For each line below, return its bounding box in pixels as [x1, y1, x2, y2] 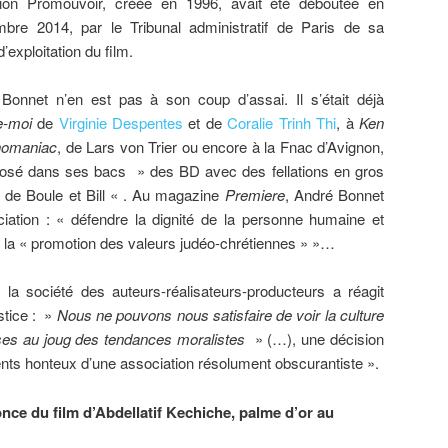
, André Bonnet [284, 183, 384, 205]
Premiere [224, 183, 285, 205]
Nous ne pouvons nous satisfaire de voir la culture [56, 304, 385, 326]
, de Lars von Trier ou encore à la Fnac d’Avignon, [57, 135, 385, 157]
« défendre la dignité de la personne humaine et [56, 207, 385, 229]
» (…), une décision [249, 328, 385, 350]
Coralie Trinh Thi [221, 111, 337, 133]
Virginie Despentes [53, 111, 184, 133]
